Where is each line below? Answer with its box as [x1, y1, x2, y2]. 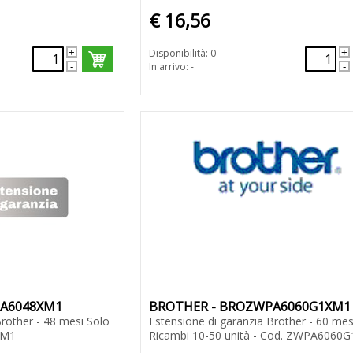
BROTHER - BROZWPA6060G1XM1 [148, 298, 351, 316]
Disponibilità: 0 [148, 46, 216, 61]
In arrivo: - [148, 60, 194, 74]
